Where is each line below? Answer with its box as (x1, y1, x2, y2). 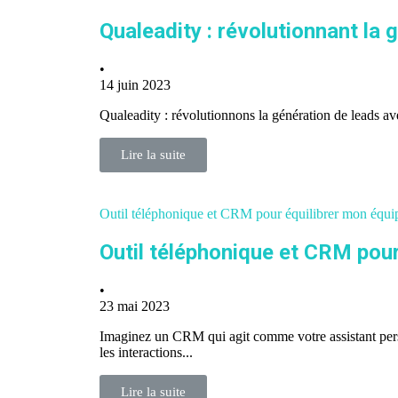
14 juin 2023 (99, 77, 171, 93)
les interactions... (99, 345, 193, 361)
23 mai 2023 (99, 298, 170, 314)
